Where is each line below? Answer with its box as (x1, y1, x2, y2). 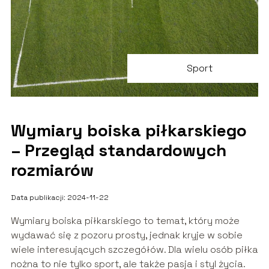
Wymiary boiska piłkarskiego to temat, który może (10, 214, 240, 228)
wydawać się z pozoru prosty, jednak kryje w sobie (10, 229, 243, 242)
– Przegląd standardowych (10, 139, 226, 162)
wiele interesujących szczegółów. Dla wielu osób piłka (10, 243, 258, 256)
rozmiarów (10, 159, 94, 181)
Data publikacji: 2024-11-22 (10, 193, 109, 203)
